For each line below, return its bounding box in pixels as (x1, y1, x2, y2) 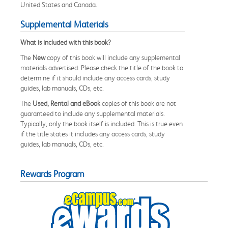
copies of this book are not (100, 99, 176, 107)
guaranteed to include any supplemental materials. (20, 109, 165, 118)
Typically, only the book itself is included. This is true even (20, 119, 183, 128)
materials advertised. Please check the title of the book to (20, 63, 183, 72)
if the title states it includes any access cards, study (20, 129, 165, 138)
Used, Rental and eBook (33, 99, 100, 107)
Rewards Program (20, 168, 84, 179)
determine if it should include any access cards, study (20, 73, 170, 82)
